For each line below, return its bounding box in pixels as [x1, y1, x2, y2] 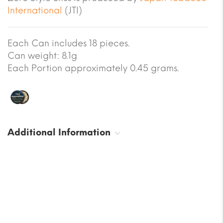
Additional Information [7, 126, 111, 138]
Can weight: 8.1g [7, 50, 77, 61]
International [7, 4, 62, 16]
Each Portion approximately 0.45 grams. [7, 62, 179, 74]
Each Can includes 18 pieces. [7, 37, 130, 49]
